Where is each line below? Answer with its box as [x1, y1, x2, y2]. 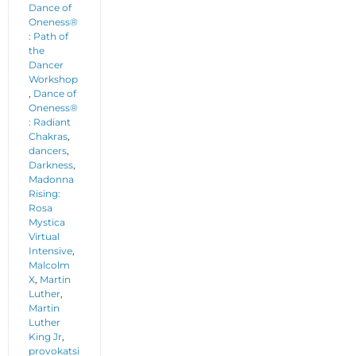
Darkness [29, 159, 73, 172]
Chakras [29, 130, 68, 143]
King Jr [29, 331, 62, 343]
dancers [29, 145, 67, 157]
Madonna [29, 173, 74, 186]
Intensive [29, 245, 72, 257]
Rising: [29, 188, 60, 200]
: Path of [29, 30, 68, 43]
